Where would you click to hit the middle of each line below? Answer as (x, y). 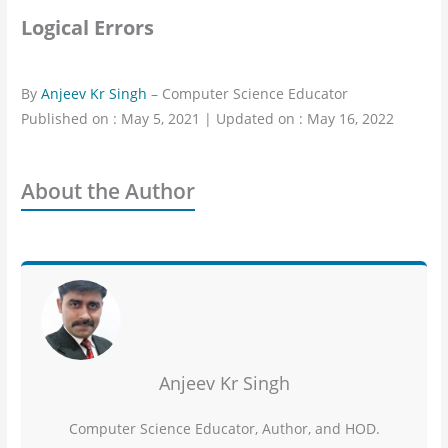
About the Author (108, 191)
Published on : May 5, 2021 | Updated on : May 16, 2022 (208, 118)
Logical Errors (88, 27)
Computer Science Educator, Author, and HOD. (224, 429)
